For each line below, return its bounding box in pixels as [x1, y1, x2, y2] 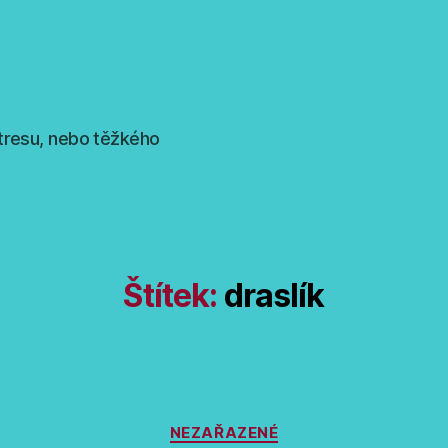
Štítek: [123, 275, 218, 315]
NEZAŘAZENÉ [169, 422, 279, 442]
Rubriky [223, 412, 285, 434]
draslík [223, 275, 325, 315]
